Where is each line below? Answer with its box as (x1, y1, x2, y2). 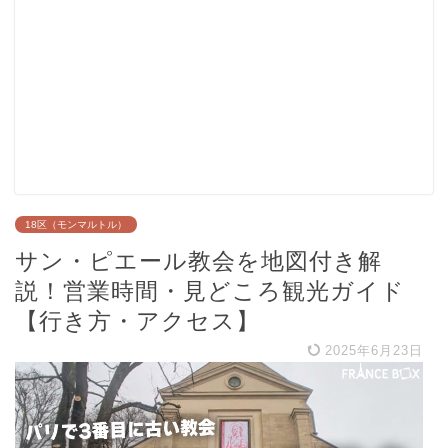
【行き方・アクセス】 (15, 308, 260, 335)
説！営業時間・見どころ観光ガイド (15, 278, 405, 305)
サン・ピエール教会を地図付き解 (15, 248, 382, 275)
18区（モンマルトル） (25, 219, 127, 231)
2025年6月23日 (320, 343, 423, 359)
